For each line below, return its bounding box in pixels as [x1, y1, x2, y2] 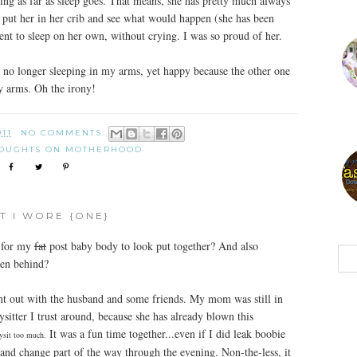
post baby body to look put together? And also [46, 238, 258, 253]
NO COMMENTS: [20, 127, 109, 138]
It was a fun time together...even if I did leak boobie [46, 326, 285, 341]
